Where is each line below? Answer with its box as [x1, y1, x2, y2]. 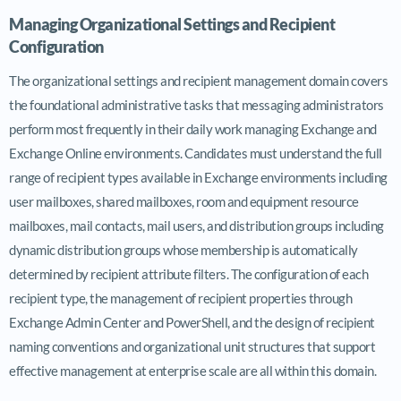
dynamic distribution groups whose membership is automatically [9, 241, 358, 258]
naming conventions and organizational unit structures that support [9, 337, 375, 354]
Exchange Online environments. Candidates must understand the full [9, 144, 382, 161]
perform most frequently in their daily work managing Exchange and [9, 120, 377, 137]
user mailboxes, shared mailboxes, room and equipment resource [9, 192, 359, 209]
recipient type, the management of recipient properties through [9, 289, 352, 306]
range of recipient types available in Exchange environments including [9, 168, 388, 185]
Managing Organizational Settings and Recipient [9, 13, 335, 34]
